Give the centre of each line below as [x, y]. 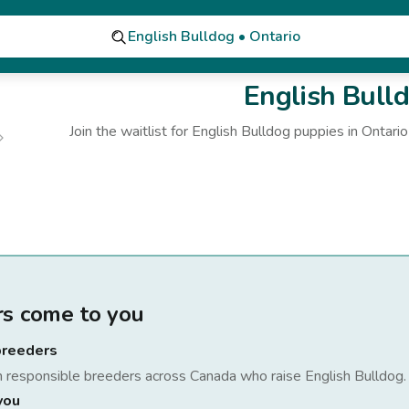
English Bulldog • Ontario [214, 37]
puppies [317, 131]
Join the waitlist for [131, 131]
